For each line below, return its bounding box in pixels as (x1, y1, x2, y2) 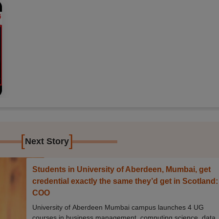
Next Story (25, 136, 69, 146)
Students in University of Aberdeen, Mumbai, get (32, 165, 211, 174)
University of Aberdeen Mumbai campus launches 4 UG (32, 203, 204, 211)
